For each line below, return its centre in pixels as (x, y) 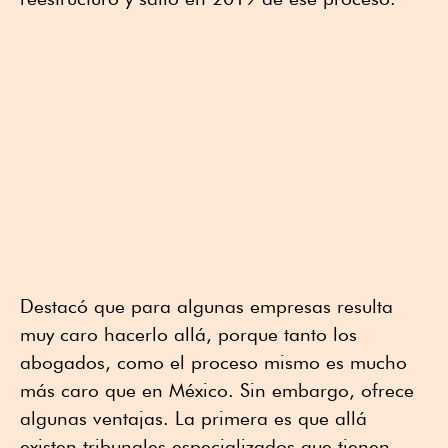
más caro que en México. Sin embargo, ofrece (217, 389)
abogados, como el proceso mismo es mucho (213, 361)
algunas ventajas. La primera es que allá (193, 417)
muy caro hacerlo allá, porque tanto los (188, 333)
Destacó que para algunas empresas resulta (206, 305)
